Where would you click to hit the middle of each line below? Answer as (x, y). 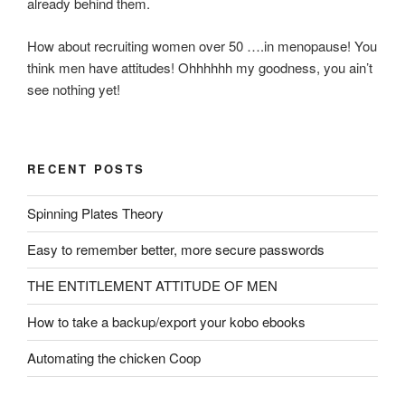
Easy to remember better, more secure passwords (176, 250)
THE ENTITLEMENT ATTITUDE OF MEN (152, 286)
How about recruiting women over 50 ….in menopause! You (202, 45)
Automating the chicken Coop (114, 358)
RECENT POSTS (86, 169)
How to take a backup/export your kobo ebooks (166, 322)
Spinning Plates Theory (95, 213)
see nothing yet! (74, 89)
